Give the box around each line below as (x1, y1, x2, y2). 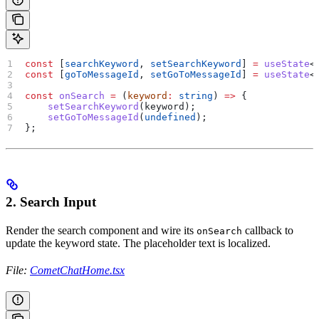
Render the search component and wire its (6, 224, 197, 237)
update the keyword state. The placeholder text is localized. (6, 237, 271, 250)
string (173, 90, 214, 101)
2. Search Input (6, 194, 96, 210)
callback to (242, 224, 293, 237)
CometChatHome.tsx (30, 264, 125, 277)
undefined (145, 111, 197, 122)
